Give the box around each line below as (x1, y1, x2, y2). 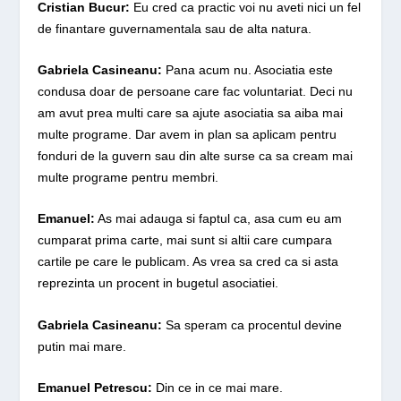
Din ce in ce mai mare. (152, 380, 284, 396)
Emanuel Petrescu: (38, 380, 153, 396)
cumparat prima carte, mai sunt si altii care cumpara (38, 233, 333, 248)
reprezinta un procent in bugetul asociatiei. (38, 276, 279, 291)
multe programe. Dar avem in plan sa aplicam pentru (38, 126, 337, 141)
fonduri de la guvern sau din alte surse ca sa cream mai (38, 148, 354, 163)
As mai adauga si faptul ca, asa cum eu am (95, 211, 343, 226)
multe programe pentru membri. (38, 169, 219, 184)
